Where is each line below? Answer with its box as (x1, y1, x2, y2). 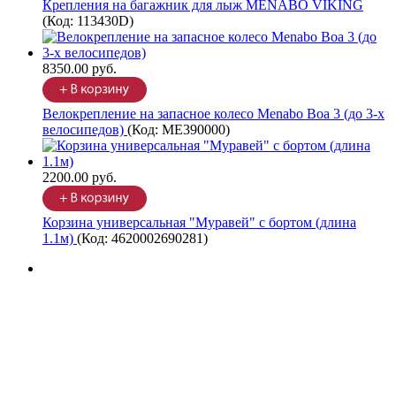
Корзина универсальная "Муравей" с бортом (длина (42, 215, 356, 231)
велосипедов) (42, 122, 127, 138)
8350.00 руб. (42, 61, 117, 77)
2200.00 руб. (42, 170, 117, 186)
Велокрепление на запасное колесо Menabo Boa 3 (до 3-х (42, 106, 385, 122)
